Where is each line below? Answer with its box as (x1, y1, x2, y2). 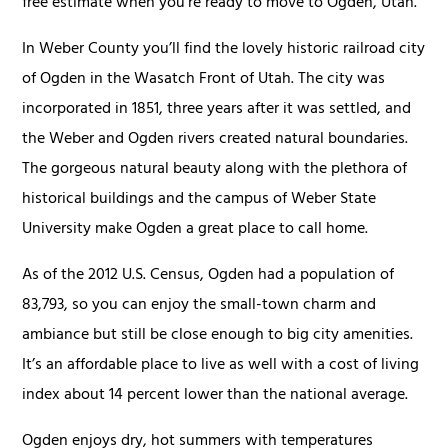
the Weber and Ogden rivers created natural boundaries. (22, 125, 409, 156)
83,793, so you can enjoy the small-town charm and (22, 291, 377, 322)
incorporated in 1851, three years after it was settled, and (22, 95, 412, 126)
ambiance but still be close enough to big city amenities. (22, 321, 414, 352)
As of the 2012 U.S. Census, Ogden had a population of (22, 261, 395, 292)
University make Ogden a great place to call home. (22, 215, 369, 246)
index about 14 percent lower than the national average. (22, 381, 409, 412)
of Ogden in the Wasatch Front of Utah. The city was (22, 65, 386, 96)
